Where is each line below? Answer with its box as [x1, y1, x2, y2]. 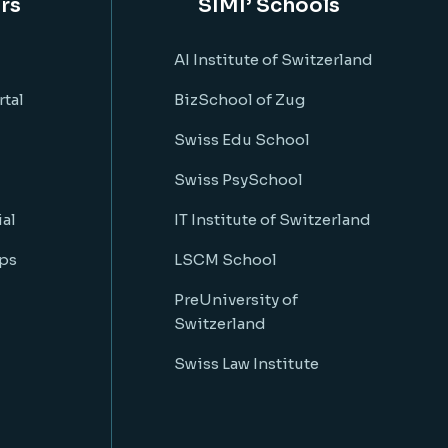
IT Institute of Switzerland [174, 210, 371, 229]
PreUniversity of [174, 290, 298, 309]
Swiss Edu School [174, 130, 310, 149]
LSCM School [174, 250, 277, 269]
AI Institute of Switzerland [174, 50, 373, 69]
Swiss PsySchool [174, 170, 303, 189]
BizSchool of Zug [174, 90, 305, 109]
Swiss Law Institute [174, 354, 319, 373]
